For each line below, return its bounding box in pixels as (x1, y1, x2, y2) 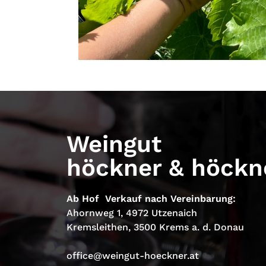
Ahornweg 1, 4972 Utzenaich (66, 207, 197, 219)
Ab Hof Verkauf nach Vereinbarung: (66, 193, 236, 205)
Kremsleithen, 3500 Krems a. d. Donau (66, 221, 244, 233)
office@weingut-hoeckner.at (66, 250, 199, 262)
